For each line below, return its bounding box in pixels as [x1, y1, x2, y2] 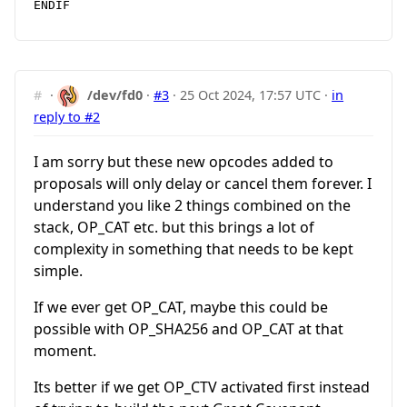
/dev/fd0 [87, 85, 144, 104]
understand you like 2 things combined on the [34, 194, 351, 215]
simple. [34, 260, 83, 281]
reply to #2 [34, 107, 100, 125]
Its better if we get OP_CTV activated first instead [34, 376, 370, 397]
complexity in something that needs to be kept [34, 238, 353, 259]
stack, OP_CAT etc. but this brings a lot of [34, 216, 314, 237]
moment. [34, 340, 96, 361]
